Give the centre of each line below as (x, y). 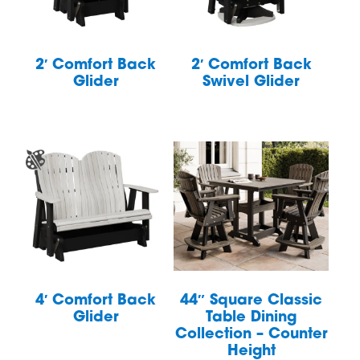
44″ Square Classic (252, 301)
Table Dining (252, 317)
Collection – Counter (251, 334)
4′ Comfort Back (96, 301)
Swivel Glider (252, 82)
